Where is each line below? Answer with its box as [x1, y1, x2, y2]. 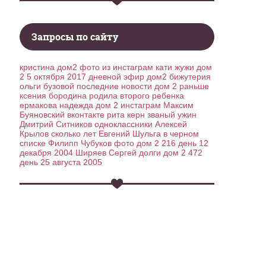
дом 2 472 [163, 148, 203, 157]
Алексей [155, 119, 188, 129]
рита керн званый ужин [107, 110, 197, 119]
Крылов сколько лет [20, 129, 97, 138]
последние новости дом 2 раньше [77, 81, 210, 91]
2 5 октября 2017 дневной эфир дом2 [20, 72, 167, 81]
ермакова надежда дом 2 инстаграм [20, 100, 161, 110]
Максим [163, 100, 194, 110]
